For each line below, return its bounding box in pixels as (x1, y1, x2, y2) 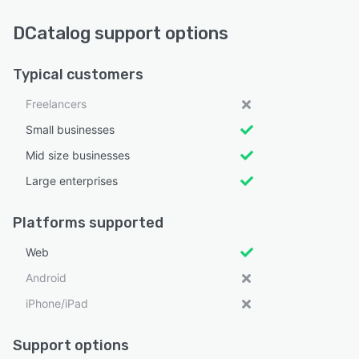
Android (26, 270, 67, 284)
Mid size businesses (26, 147, 130, 162)
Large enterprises (26, 173, 118, 188)
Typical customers (13, 65, 143, 83)
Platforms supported (13, 213, 163, 232)
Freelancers (26, 96, 87, 111)
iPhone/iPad (26, 296, 88, 310)
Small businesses (26, 122, 115, 136)
